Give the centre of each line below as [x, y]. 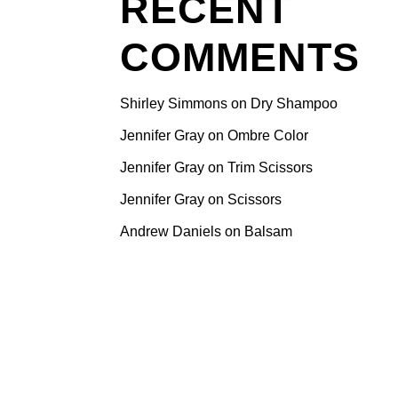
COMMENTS [240, 57]
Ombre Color [267, 135]
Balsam [268, 231]
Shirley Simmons [173, 103]
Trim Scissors [270, 167]
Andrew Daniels [170, 231]
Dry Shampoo [294, 103]
